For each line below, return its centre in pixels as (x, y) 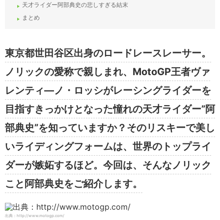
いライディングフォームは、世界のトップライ (108, 147)
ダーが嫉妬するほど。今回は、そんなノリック (108, 165)
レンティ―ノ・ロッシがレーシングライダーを (108, 91)
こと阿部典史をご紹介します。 (74, 184)
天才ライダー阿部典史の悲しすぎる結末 (75, 5)
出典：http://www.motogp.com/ (35, 216)
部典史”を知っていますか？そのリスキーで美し (110, 128)
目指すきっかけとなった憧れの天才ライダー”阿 (110, 109)
